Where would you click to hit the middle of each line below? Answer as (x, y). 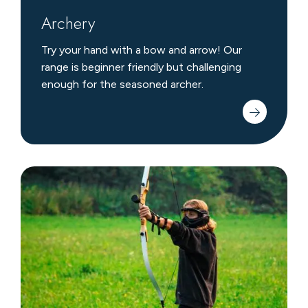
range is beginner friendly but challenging (141, 67)
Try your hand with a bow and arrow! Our (141, 50)
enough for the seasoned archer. (122, 85)
